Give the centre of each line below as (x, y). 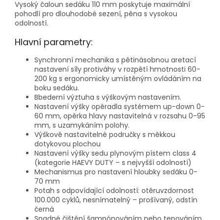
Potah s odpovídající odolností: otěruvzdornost (114, 191)
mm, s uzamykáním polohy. (82, 125)
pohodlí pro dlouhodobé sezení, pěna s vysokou (96, 14)
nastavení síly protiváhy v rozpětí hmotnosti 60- (117, 69)
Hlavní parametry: (54, 42)
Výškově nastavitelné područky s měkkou (105, 135)
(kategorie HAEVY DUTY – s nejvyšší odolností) (113, 163)
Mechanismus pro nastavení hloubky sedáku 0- (116, 172)
